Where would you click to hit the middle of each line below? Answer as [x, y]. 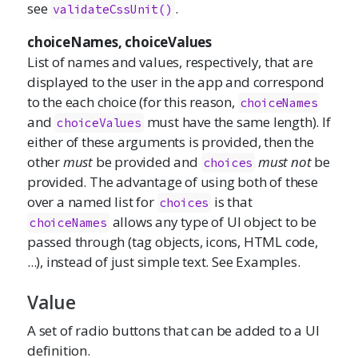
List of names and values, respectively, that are [170, 62]
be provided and [147, 161]
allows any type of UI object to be [213, 221]
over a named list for [92, 201]
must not [284, 161]
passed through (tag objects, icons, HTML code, [173, 241]
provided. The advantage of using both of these [173, 181]
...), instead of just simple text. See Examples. [164, 261]
